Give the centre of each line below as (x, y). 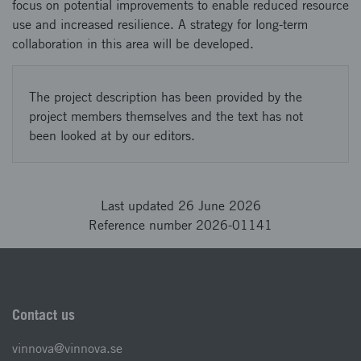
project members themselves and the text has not (166, 116)
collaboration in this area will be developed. (133, 44)
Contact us (44, 315)
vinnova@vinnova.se (67, 349)
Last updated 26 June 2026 (180, 206)
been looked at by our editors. (112, 136)
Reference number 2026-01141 (180, 225)
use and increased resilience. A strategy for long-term (160, 25)
